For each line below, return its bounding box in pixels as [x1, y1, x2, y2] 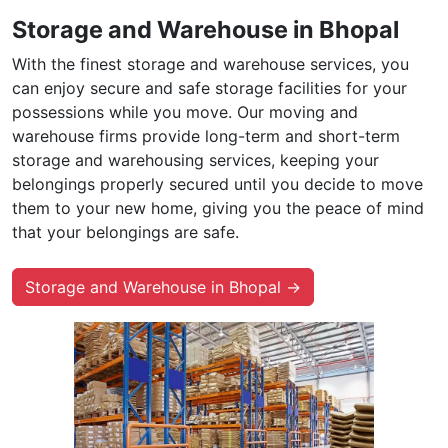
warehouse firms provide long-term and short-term [12, 125, 400, 146]
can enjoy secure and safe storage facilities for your [12, 77, 407, 98]
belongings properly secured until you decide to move [12, 173, 423, 194]
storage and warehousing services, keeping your [12, 149, 379, 170]
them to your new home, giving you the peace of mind [12, 197, 424, 218]
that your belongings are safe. [12, 221, 239, 242]
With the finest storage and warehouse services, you [12, 53, 409, 74]
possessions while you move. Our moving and [12, 101, 358, 122]
